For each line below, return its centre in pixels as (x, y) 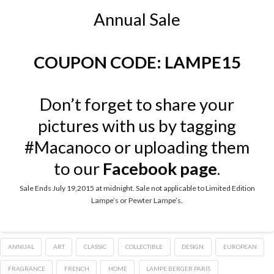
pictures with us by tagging (137, 125)
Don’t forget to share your (137, 104)
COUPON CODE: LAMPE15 (137, 62)
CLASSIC (95, 247)
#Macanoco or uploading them (137, 147)
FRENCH (76, 268)
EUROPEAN (240, 247)
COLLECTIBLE (144, 247)
